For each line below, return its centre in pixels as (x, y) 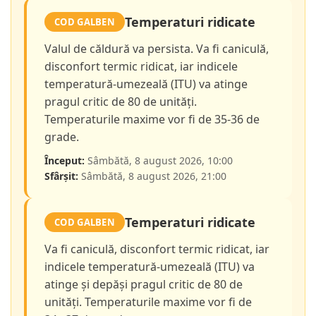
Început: (65, 161)
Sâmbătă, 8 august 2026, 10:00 (159, 161)
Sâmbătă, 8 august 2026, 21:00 (152, 176)
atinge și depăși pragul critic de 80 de (144, 285)
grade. (62, 137)
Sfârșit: (61, 176)
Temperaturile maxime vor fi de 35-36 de (152, 120)
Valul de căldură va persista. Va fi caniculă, (157, 49)
